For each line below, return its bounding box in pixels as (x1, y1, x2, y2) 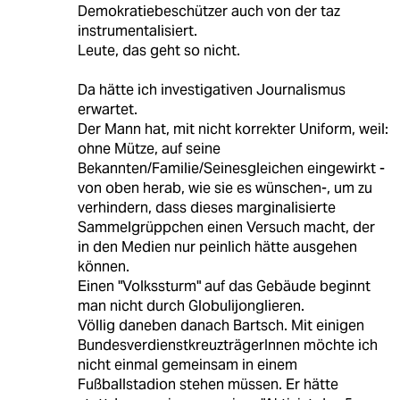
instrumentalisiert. (77, 21, 197, 41)
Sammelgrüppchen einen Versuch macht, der (77, 218, 375, 237)
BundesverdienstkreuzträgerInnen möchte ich (77, 336, 378, 355)
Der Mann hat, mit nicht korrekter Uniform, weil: (77, 120, 388, 139)
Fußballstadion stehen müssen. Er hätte (77, 375, 338, 395)
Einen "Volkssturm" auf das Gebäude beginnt (77, 277, 371, 296)
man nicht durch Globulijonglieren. (77, 296, 304, 316)
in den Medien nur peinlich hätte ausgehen (77, 237, 357, 257)
